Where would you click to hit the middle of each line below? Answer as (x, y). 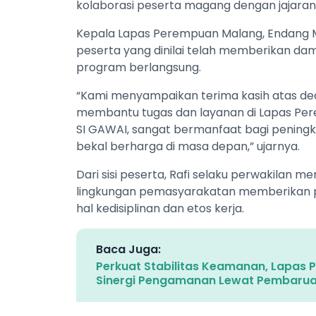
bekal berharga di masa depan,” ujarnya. (188, 146)
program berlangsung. (139, 67)
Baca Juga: (128, 249)
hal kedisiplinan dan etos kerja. (160, 208)
